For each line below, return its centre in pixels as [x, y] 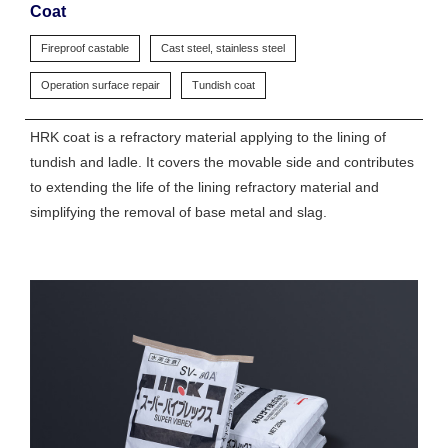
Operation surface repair [100, 85]
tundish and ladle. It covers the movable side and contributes [222, 162]
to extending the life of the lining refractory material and [204, 187]
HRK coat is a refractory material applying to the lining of [208, 137]
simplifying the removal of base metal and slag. [178, 212]
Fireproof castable [85, 48]
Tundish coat [223, 85]
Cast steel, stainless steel [223, 48]
